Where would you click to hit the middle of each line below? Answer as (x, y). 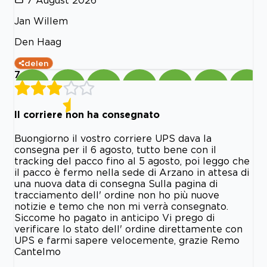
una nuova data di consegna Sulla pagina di (116, 184)
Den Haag (38, 41)
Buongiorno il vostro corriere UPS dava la (113, 139)
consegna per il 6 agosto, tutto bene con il (115, 150)
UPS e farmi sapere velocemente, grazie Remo (127, 240)
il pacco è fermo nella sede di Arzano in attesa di (132, 173)
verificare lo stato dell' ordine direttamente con (128, 229)
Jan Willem (41, 21)
